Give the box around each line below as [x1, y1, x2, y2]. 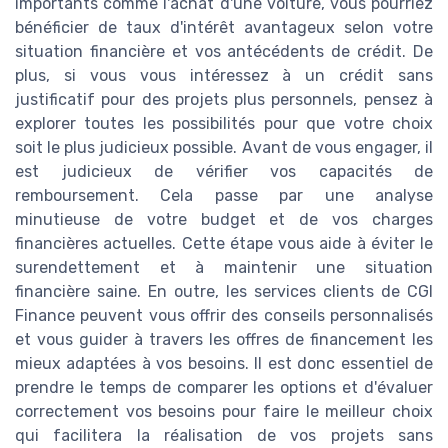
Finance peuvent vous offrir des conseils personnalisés [15, 305, 433, 325]
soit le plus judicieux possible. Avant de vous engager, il [15, 137, 433, 157]
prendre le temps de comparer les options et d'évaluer [15, 377, 433, 397]
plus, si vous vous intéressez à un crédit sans [15, 65, 433, 85]
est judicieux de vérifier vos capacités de [15, 161, 433, 181]
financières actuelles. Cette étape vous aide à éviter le [15, 233, 433, 253]
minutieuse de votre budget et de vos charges [15, 209, 433, 229]
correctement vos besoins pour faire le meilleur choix [15, 401, 433, 421]
